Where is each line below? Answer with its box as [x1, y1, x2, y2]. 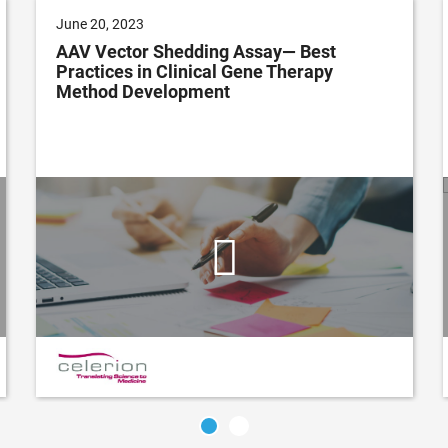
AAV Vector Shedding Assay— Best [56, 41, 336, 63]
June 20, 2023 [56, 16, 144, 33]
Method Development [56, 81, 230, 103]
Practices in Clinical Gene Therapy [56, 61, 333, 83]
